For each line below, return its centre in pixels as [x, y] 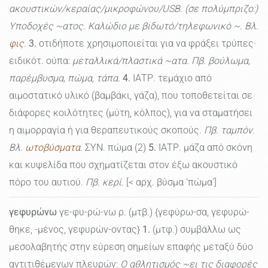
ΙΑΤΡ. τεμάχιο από [171, 78]
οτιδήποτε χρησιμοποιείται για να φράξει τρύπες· [146, 44]
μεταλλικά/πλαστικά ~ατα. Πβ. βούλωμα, [161, 61]
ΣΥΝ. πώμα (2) [115, 148]
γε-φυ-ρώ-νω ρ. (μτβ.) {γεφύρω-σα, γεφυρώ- [153, 212]
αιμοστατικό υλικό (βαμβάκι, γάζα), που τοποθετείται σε [131, 96]
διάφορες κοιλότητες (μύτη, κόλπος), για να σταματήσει [131, 113]
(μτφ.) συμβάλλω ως [196, 230]
